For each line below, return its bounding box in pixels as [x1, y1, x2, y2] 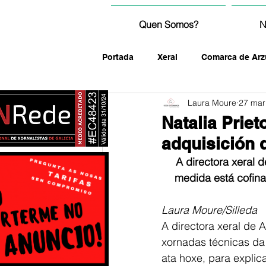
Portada [102, 52, 134, 62]
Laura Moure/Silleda [161, 203, 257, 217]
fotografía [126, 99, 166, 109]
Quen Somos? [138, 18, 198, 30]
